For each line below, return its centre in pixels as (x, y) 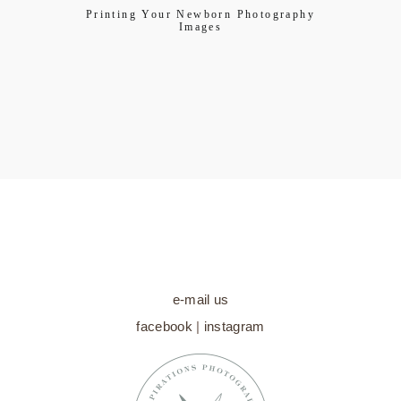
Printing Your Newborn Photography (200, 15)
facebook (164, 327)
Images (200, 27)
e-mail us (200, 300)
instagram (234, 327)
